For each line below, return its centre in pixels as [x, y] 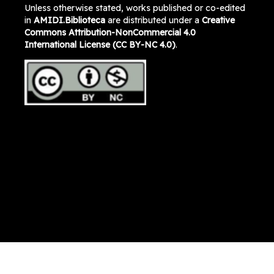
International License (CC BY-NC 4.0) [100, 44]
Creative [218, 20]
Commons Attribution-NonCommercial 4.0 [110, 32]
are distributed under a [153, 20]
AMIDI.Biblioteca [69, 20]
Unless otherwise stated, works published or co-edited [135, 8]
